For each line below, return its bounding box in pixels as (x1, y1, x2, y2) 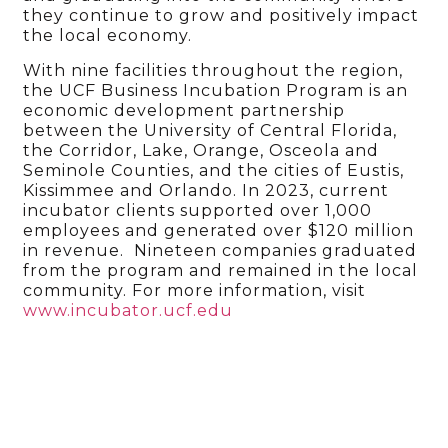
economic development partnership (23, 100, 346, 120)
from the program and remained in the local (23, 260, 419, 280)
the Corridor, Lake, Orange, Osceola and (23, 140, 380, 160)
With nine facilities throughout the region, (23, 60, 404, 80)
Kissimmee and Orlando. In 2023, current (23, 180, 390, 200)
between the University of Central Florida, (23, 120, 398, 140)
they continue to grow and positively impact (23, 6, 420, 26)
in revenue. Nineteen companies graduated (23, 240, 418, 260)
